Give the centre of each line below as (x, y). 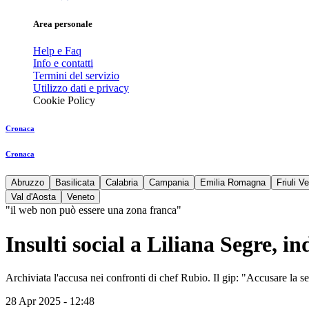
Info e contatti (63, 63)
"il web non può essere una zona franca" (93, 210)
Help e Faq (57, 51)
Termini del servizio (76, 76)
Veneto (81, 197)
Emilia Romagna (233, 183)
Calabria (122, 183)
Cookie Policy (64, 101)
